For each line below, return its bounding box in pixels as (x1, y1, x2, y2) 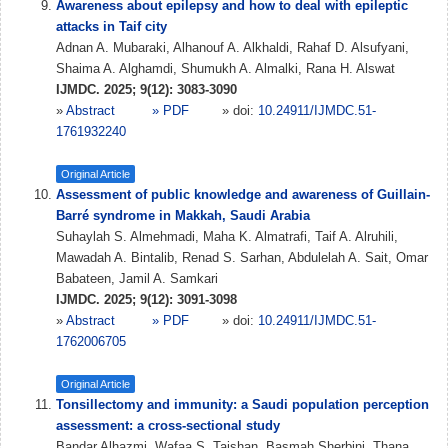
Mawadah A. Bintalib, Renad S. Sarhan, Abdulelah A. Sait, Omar (56, 250, 428, 265)
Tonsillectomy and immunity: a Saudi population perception (56, 397, 429, 412)
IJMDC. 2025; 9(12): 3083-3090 (56, 82, 237, 97)
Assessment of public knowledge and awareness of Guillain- (56, 187, 430, 202)
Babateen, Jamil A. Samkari (56, 271, 218, 286)
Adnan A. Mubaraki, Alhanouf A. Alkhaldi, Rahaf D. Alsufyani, (56, 40, 409, 55)
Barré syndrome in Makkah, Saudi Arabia (56, 208, 310, 223)
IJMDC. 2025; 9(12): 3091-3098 (56, 292, 237, 307)
